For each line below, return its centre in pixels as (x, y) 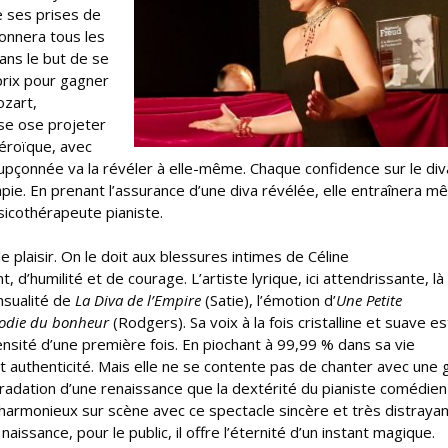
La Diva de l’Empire (140, 300)
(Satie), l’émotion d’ (270, 300)
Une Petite (369, 300)
